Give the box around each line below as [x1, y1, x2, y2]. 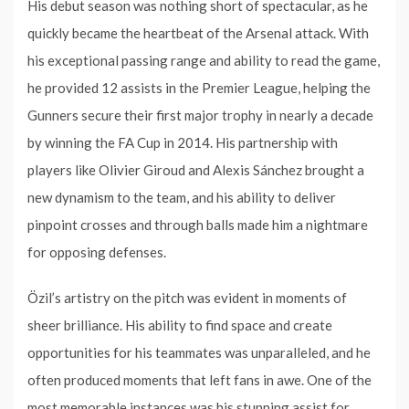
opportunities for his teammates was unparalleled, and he [27, 343, 371, 361]
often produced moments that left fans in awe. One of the [27, 371, 372, 388]
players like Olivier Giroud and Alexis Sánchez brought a [27, 161, 364, 178]
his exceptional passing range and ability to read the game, [27, 51, 380, 68]
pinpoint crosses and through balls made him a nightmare [27, 215, 368, 233]
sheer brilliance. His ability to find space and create [27, 316, 332, 333]
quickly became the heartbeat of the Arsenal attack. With [27, 24, 369, 41]
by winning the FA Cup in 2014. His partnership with [27, 133, 338, 151]
